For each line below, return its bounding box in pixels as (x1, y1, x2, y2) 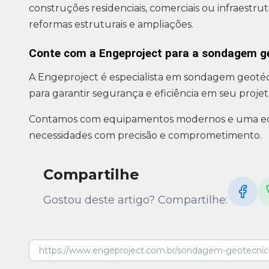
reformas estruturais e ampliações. (29, 19, 193, 31)
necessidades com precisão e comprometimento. (29, 130, 262, 142)
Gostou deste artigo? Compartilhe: (43, 193, 228, 207)
